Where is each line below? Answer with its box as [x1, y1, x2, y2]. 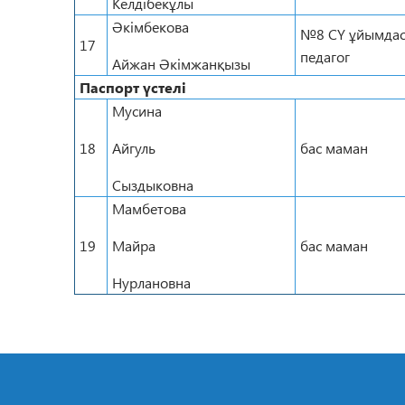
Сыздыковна [112, 175, 193, 194]
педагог [300, 47, 350, 66]
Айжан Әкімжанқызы [112, 54, 250, 73]
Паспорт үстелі [80, 78, 186, 97]
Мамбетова [112, 199, 186, 218]
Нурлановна [112, 273, 191, 292]
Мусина [112, 101, 162, 120]
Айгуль [112, 138, 155, 157]
